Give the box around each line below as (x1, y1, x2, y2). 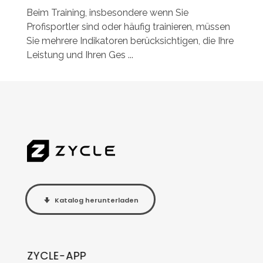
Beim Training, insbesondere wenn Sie (26, 7, 188, 19)
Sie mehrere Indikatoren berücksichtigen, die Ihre (26, 35, 234, 47)
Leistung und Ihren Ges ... (26, 49, 133, 61)
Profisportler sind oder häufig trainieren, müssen (26, 21, 230, 33)
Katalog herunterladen (55, 195, 139, 205)
